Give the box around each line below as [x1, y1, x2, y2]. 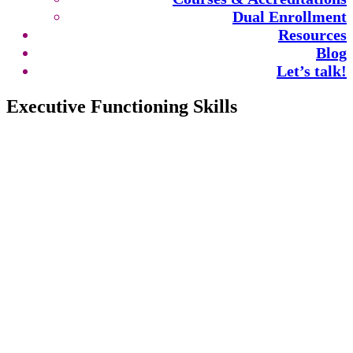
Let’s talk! [277, 62, 347, 80]
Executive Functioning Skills [6, 96, 237, 117]
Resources [278, 26, 347, 43]
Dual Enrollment [232, 8, 347, 25]
